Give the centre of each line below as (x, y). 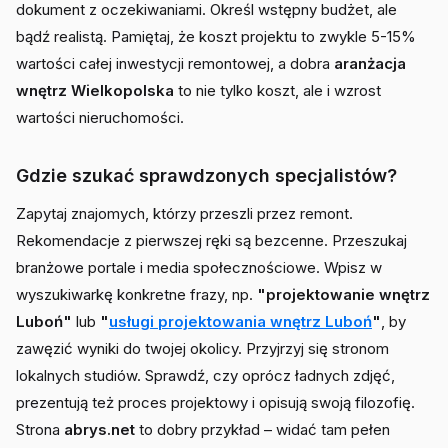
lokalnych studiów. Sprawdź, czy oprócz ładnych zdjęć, (205, 375)
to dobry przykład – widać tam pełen (262, 429)
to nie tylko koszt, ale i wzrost (277, 90)
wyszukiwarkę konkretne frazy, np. (136, 294)
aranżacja (370, 63)
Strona (40, 429)
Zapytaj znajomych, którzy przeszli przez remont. (184, 213)
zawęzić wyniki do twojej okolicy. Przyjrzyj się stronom (202, 348)
